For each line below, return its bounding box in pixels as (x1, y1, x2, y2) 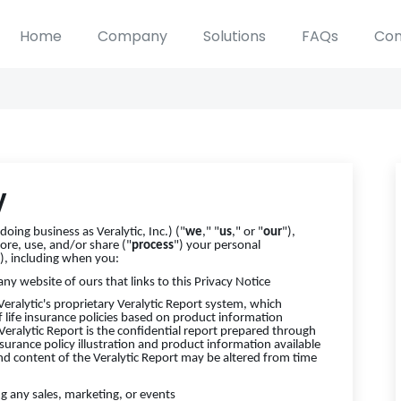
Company (98, 26, 167, 47)
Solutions (203, 26, 266, 47)
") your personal (174, 239, 260, 252)
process (132, 239, 174, 252)
